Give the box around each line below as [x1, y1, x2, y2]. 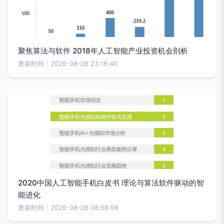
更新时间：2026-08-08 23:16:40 [18, 60, 117, 67]
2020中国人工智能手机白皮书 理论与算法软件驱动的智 [18, 178, 204, 187]
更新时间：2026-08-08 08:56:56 [18, 204, 118, 211]
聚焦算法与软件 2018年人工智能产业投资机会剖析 [18, 46, 188, 55]
